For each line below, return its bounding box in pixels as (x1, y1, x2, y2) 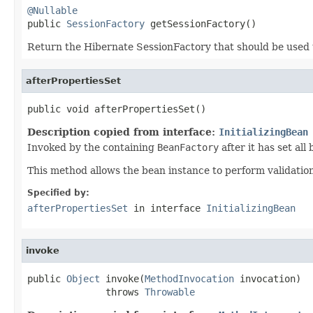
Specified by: (27, 187, 89, 198)
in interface (128, 202, 206, 214)
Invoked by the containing (27, 141, 157, 153)
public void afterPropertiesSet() (27, 103, 206, 115)
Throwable (145, 286, 195, 298)
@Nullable (27, 4, 78, 16)
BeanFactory (157, 141, 219, 153)
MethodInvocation (145, 272, 234, 284)
